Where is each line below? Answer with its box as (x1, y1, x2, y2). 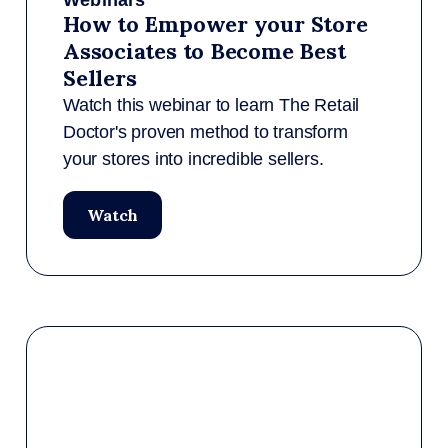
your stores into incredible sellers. (63, 149, 324, 169)
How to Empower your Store (63, 10, 368, 38)
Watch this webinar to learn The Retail (63, 95, 360, 115)
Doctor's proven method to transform (63, 122, 348, 142)
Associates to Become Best (63, 37, 346, 65)
